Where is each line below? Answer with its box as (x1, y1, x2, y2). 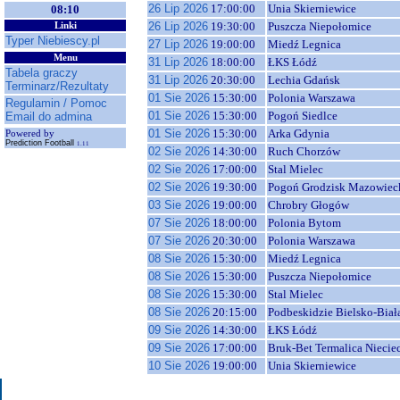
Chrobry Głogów (268, 198, 349, 212)
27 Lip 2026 (148, 37, 208, 51)
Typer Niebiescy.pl (5, 34, 100, 47)
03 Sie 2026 (148, 198, 210, 212)
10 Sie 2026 (148, 359, 210, 372)
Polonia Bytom (268, 216, 341, 229)
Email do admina (5, 110, 92, 123)
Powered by (5, 129, 54, 138)
